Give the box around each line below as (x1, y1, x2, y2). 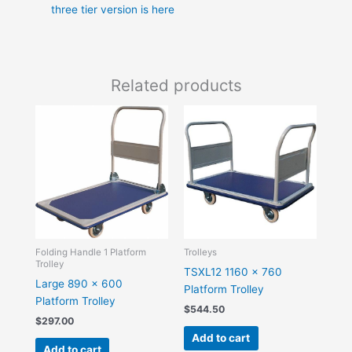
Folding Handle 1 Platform (35, 247, 146, 258)
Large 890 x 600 (35, 277, 123, 291)
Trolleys (184, 247, 217, 258)
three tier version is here (50, 3, 174, 16)
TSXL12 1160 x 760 (184, 266, 282, 279)
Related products (110, 75, 242, 95)
